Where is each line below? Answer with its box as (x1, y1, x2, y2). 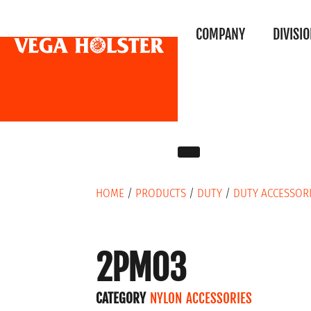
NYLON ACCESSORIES (149, 290, 252, 307)
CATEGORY (96, 290, 146, 307)
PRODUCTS (135, 186, 186, 201)
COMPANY (196, 26, 246, 43)
